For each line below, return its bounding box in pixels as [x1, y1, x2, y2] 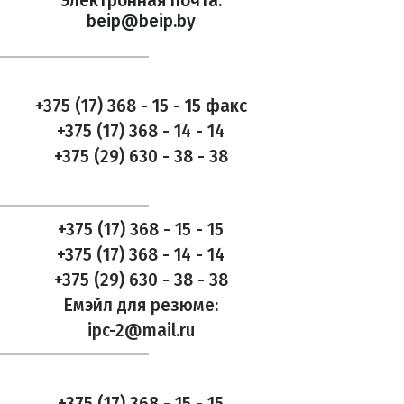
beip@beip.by [86, 10, 196, 32]
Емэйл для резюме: [63, 295, 218, 316]
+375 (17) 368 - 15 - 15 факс [34, 96, 247, 116]
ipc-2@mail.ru [87, 320, 195, 341]
